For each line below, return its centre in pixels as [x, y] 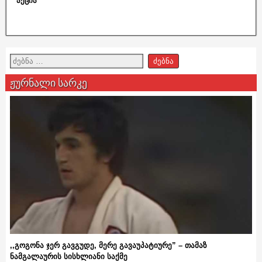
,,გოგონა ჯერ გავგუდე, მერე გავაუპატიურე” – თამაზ [108, 245]
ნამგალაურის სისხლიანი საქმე [69, 256]
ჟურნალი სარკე [49, 82]
